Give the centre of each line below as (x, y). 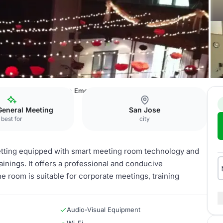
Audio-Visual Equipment (104, 210)
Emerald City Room (103, 91)
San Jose (145, 110)
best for (12, 119)
